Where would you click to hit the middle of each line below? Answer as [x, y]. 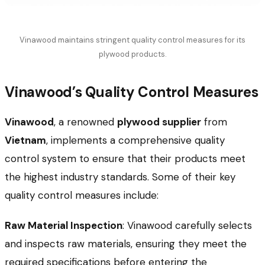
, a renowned [85, 122]
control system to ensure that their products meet [125, 159]
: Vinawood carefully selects [187, 226]
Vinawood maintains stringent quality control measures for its [132, 40]
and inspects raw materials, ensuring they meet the [126, 244]
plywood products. [132, 54]
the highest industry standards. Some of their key [120, 177]
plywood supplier [159, 122]
